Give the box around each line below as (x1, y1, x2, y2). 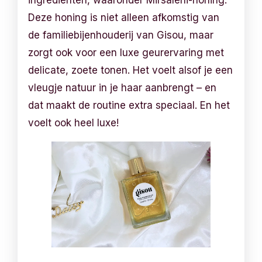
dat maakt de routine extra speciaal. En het (28, 99, 230, 111)
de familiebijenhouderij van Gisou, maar (28, 29, 214, 41)
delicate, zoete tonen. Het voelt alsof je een (28, 64, 233, 76)
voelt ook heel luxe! (28, 116, 119, 129)
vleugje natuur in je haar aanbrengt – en (28, 81, 217, 94)
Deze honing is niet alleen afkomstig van (28, 11, 220, 23)
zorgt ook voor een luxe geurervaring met (28, 46, 225, 58)
